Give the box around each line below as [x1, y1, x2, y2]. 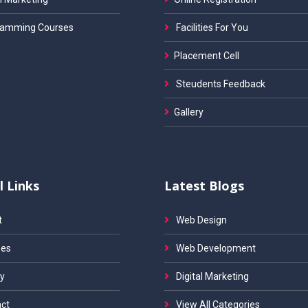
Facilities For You [174, 22, 248, 33]
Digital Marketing [174, 271, 249, 282]
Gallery [174, 107, 203, 118]
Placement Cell [174, 50, 239, 61]
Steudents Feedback [174, 78, 265, 89]
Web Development [174, 243, 256, 254]
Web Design [174, 214, 227, 225]
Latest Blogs [164, 177, 244, 194]
